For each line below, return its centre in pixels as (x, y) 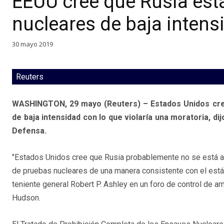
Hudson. (26, 198)
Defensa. (29, 131)
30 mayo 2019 (32, 44)
